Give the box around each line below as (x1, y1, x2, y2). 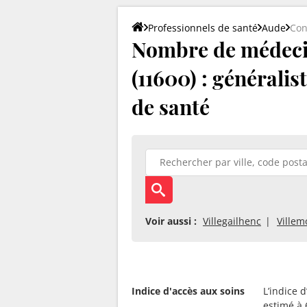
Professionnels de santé (148, 21, 258, 34)
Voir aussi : (145, 214, 197, 228)
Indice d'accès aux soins (132, 284, 245, 297)
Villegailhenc (203, 214, 261, 228)
